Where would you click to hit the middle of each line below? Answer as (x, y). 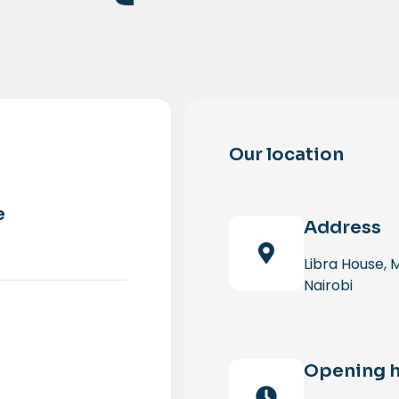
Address (342, 228)
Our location (286, 155)
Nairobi (328, 285)
